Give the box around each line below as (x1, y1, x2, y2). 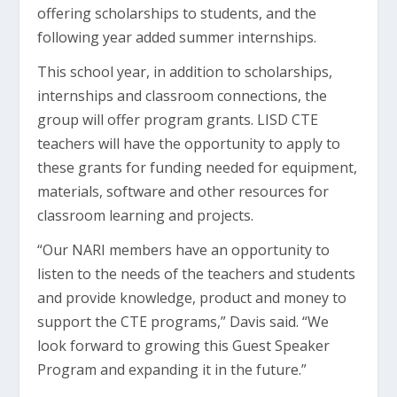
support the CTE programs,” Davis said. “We (37, 312, 330, 331)
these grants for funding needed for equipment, (37, 158, 358, 177)
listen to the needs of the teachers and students (37, 264, 356, 284)
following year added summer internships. (37, 27, 321, 47)
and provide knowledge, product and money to (37, 288, 347, 307)
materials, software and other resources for (37, 182, 330, 201)
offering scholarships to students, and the (37, 4, 317, 23)
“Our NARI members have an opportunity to (37, 240, 331, 260)
